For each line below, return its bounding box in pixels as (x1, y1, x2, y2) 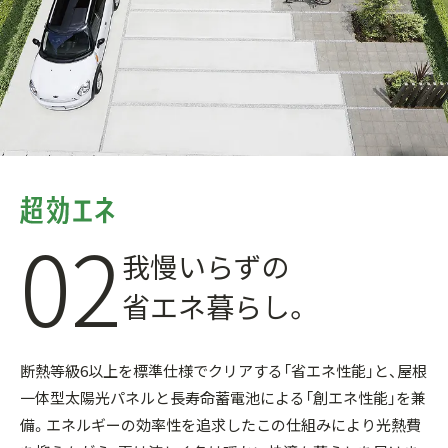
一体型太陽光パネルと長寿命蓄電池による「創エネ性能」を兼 (20, 387, 426, 409)
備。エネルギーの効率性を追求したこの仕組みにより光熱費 (20, 414, 421, 436)
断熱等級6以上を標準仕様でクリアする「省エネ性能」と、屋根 (20, 360, 427, 382)
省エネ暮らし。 (122, 285, 311, 326)
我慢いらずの (122, 245, 289, 286)
